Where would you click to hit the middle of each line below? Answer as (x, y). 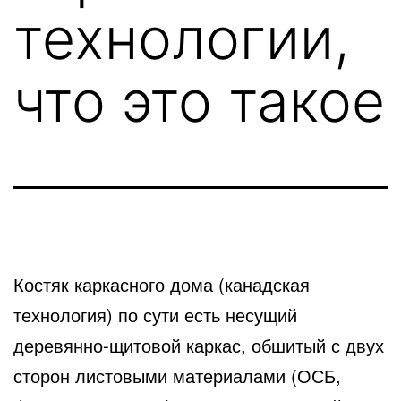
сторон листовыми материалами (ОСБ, (177, 375)
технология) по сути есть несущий (155, 314)
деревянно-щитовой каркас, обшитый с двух (199, 345)
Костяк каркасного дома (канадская (162, 284)
